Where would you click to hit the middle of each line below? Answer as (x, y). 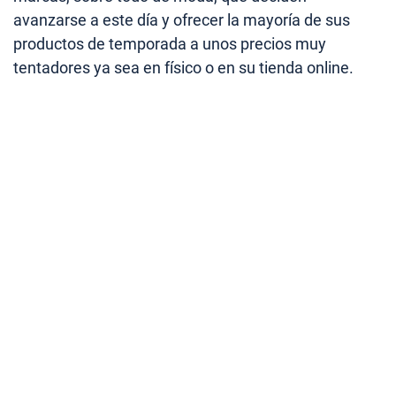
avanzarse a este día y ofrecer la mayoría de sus (182, 19)
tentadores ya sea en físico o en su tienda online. (183, 67)
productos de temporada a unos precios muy (170, 43)
